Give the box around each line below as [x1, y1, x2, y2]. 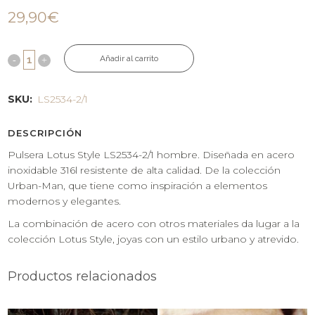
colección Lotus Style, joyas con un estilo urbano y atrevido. [8, 233, 300, 246]
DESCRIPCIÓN [8, 127, 83, 139]
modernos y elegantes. [8, 195, 122, 208]
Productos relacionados [8, 269, 157, 285]
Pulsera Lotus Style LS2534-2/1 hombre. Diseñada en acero [8, 148, 295, 162]
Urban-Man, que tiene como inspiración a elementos [8, 179, 268, 193]
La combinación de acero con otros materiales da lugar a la [8, 217, 300, 231]
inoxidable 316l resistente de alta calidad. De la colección [8, 164, 281, 177]
